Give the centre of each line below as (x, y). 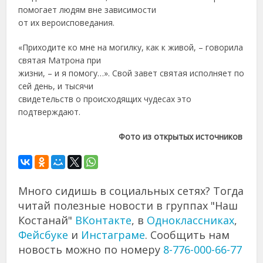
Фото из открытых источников (181, 137)
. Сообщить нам (188, 235)
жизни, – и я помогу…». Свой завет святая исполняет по (131, 73)
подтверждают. (50, 112)
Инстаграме (113, 235)
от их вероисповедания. (67, 23)
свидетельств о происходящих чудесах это (105, 99)
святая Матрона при (60, 60)
